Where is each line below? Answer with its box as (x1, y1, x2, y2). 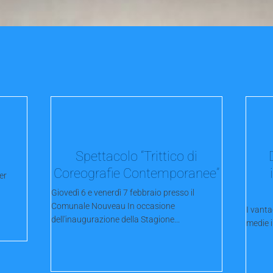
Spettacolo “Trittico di (75, 148, 197, 164)
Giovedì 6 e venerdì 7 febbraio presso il (51, 187, 195, 197)
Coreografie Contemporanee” (53, 165, 219, 181)
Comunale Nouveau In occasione (51, 200, 175, 211)
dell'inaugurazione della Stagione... (51, 214, 180, 224)
